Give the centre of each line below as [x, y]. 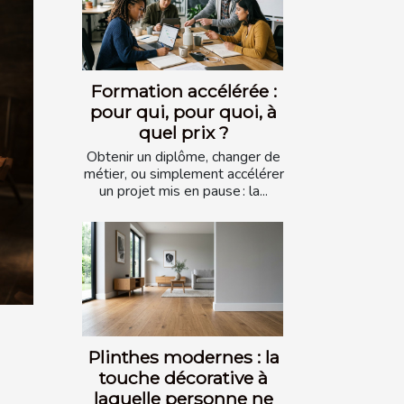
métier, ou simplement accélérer [184, 174]
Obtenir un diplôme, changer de [184, 156]
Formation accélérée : [184, 91]
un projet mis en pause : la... [184, 191]
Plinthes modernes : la [184, 358]
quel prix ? [184, 132]
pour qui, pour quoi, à [184, 111]
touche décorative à [184, 378]
